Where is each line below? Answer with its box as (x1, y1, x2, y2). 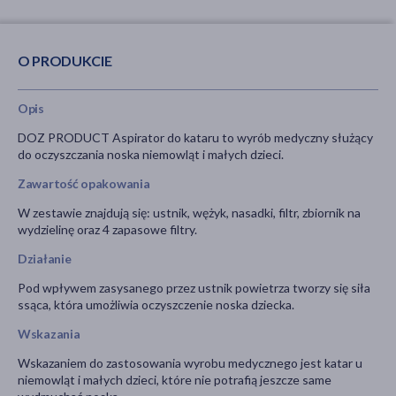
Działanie (18, 251, 72, 267)
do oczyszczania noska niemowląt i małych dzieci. (18, 147, 286, 163)
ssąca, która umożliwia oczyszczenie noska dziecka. (18, 297, 297, 313)
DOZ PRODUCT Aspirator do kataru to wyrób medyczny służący (18, 130, 373, 146)
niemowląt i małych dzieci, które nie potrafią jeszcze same (18, 372, 331, 388)
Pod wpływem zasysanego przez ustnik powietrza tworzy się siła (18, 280, 370, 296)
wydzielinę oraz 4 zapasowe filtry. (18, 222, 200, 238)
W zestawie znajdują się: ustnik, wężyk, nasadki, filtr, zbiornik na (18, 205, 361, 221)
